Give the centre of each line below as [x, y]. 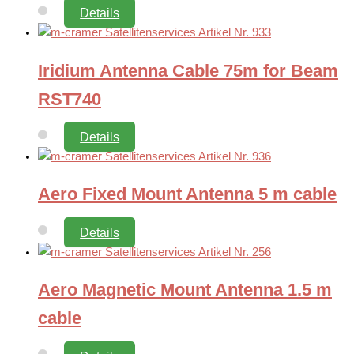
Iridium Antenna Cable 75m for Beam [188, 70]
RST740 [70, 99]
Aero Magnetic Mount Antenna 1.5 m [185, 290]
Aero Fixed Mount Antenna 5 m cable [187, 194]
